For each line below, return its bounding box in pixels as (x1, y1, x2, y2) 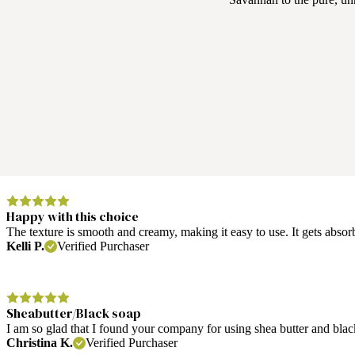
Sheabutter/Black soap (6, 303, 141, 322)
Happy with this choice (6, 207, 139, 225)
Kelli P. (6, 239, 44, 253)
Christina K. (6, 335, 73, 349)
